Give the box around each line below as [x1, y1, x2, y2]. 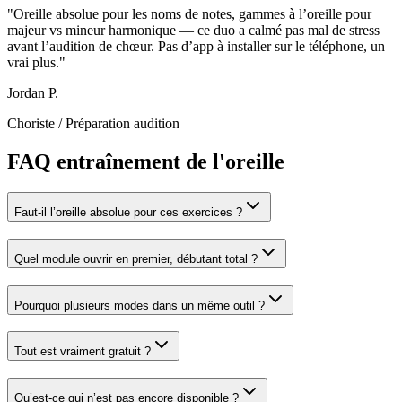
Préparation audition [66, 116, 179, 132]
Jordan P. [7, 85, 58, 101]
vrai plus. [7, 55, 59, 71]
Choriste [7, 116, 55, 132]
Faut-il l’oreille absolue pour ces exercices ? [14, 205, 242, 220]
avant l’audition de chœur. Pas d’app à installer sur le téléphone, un [7, 39, 385, 55]
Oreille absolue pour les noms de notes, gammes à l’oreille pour [13, 6, 371, 22]
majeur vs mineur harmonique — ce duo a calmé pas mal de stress [7, 22, 380, 39]
